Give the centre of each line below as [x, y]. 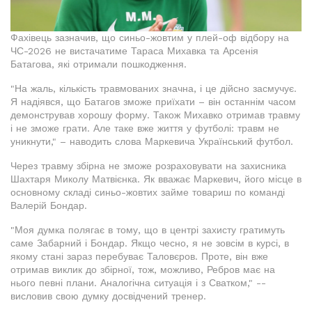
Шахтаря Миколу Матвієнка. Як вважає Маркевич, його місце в [156, 179]
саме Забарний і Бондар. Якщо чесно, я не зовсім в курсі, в [150, 243]
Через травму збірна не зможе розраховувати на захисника [148, 166]
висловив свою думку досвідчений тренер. [108, 296]
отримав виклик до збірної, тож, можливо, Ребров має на [143, 270]
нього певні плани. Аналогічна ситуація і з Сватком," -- [138, 283]
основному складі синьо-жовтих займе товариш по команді [148, 192]
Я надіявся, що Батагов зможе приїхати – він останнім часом [153, 102]
